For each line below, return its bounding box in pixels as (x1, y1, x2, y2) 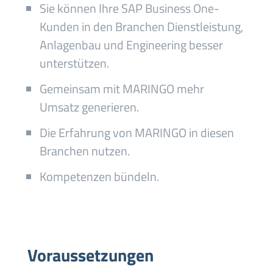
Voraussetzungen (27, 242, 154, 268)
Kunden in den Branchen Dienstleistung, (39, 17, 243, 36)
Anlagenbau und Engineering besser (39, 35, 223, 54)
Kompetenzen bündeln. (39, 167, 159, 186)
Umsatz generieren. (39, 97, 139, 116)
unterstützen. (39, 54, 109, 73)
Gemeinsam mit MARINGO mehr (39, 79, 204, 98)
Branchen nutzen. (39, 141, 130, 160)
